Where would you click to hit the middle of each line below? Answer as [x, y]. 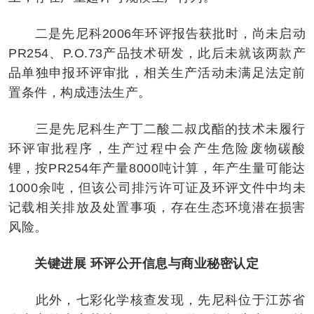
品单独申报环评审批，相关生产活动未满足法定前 [157, 73]
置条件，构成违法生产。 [80, 92]
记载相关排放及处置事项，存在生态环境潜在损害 [157, 207]
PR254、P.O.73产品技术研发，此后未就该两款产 [157, 53]
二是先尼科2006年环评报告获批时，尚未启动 [157, 33]
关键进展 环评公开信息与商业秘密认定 [146, 263]
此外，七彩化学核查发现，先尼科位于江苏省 [157, 300]
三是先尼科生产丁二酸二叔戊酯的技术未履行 [157, 129]
